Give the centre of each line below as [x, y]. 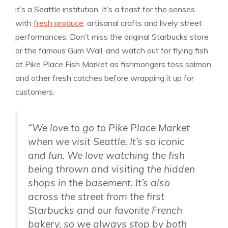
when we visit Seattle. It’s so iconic [106, 142]
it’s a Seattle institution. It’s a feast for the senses [105, 9]
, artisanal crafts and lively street [143, 23]
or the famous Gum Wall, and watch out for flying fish [112, 51]
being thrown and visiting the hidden [111, 169]
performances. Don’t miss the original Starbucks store [112, 37]
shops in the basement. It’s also [99, 183]
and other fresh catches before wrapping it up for [105, 78]
